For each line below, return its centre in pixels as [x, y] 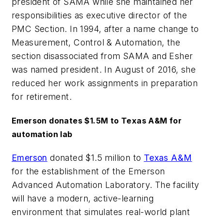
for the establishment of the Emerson [88, 171]
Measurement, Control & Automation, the [96, 42]
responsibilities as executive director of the [99, 15]
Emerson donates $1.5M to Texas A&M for [97, 121]
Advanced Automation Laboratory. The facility [106, 185]
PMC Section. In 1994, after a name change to [105, 29]
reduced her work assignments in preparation [105, 83]
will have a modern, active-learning [83, 199]
